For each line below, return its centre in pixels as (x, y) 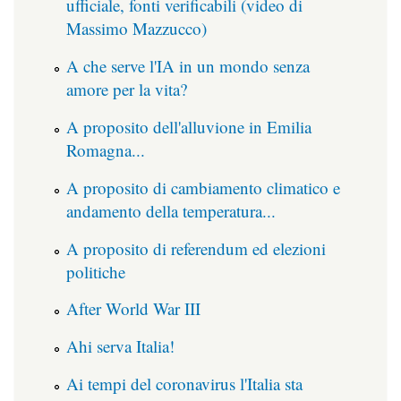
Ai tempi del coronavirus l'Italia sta (184, 383)
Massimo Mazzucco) (137, 29)
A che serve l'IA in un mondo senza (188, 66)
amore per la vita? (127, 90)
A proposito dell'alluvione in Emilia (189, 126)
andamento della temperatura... (171, 210)
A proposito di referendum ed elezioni (196, 248)
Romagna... (106, 149)
